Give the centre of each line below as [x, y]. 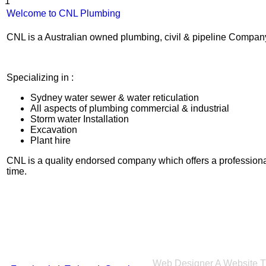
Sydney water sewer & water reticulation [115, 98]
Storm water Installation [80, 119]
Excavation [54, 130]
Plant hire [50, 141]
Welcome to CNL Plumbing [64, 14]
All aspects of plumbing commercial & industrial [130, 109]
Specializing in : [40, 78]
